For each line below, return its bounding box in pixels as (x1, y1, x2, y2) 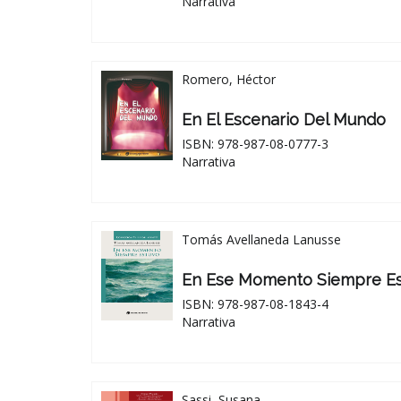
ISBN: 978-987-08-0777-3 (182, 134, 328, 152)
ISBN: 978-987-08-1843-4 (182, 294, 328, 312)
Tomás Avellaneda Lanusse (182, 230, 341, 248)
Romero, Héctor (182, 70, 276, 88)
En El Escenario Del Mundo (182, 109, 386, 129)
